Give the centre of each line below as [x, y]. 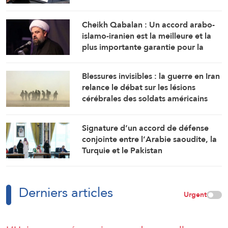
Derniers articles [66, 193]
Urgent [195, 195]
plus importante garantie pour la [143, 47]
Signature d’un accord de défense [146, 128]
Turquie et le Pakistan [122, 150]
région [94, 58]
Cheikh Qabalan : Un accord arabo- [149, 24]
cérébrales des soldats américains [145, 99]
